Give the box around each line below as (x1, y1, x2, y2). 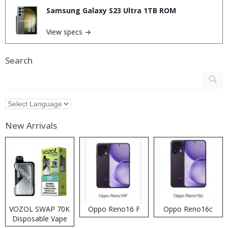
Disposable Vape (12, 213, 67, 223)
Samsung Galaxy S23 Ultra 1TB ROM (46, 5, 176, 15)
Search (5, 54, 33, 66)
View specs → (46, 26, 91, 37)
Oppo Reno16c (163, 204, 213, 214)
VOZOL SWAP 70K (9, 204, 70, 214)
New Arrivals (5, 119, 57, 131)
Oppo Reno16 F (88, 204, 140, 214)
